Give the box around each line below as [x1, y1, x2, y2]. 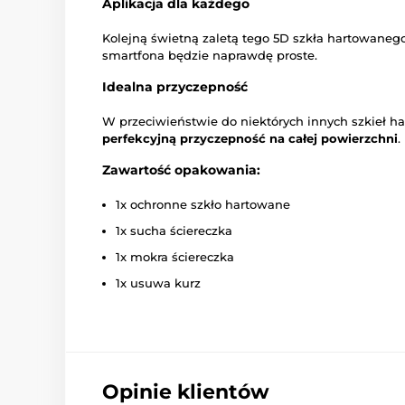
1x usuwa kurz [116, 276, 201, 291]
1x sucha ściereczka [116, 223, 232, 239]
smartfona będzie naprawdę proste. [102, 48, 317, 63]
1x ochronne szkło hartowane [116, 197, 290, 212]
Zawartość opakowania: [102, 162, 260, 179]
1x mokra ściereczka [116, 250, 234, 265]
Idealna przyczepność [102, 79, 248, 96]
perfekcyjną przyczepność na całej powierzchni [102, 131, 398, 146]
